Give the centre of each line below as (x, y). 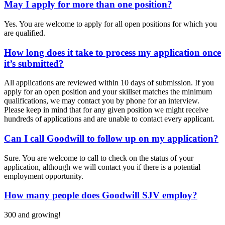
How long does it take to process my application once (113, 52)
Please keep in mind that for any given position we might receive (106, 110)
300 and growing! (32, 215)
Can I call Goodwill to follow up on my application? (111, 138)
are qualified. (25, 33)
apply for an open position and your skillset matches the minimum (108, 92)
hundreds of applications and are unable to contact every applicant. (109, 119)
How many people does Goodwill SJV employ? (101, 195)
